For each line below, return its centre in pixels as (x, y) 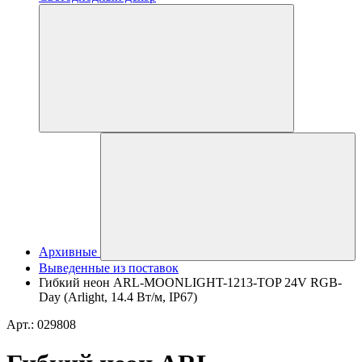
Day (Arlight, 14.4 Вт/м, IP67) (118, 297)
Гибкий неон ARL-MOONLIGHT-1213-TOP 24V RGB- (190, 282)
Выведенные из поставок (109, 268)
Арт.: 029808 (41, 324)
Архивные (68, 252)
